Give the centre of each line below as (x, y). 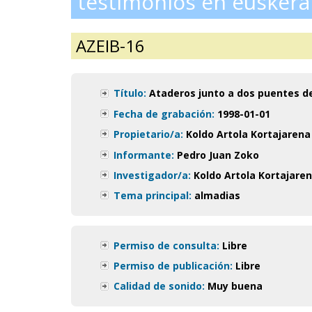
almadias (217, 196)
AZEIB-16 (111, 46)
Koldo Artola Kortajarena (248, 134)
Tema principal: (153, 196)
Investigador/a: (152, 175)
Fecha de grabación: (164, 114)
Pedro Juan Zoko (218, 155)
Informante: (144, 155)
